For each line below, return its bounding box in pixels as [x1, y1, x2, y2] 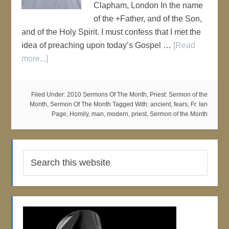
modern [106, 110, 128, 118]
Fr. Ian [190, 101, 208, 108]
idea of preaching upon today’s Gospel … [21, 41, 174, 50]
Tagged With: [112, 101, 150, 108]
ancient [150, 101, 171, 108]
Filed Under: [31, 91, 67, 98]
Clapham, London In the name [94, 1, 203, 10]
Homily [69, 110, 88, 118]
